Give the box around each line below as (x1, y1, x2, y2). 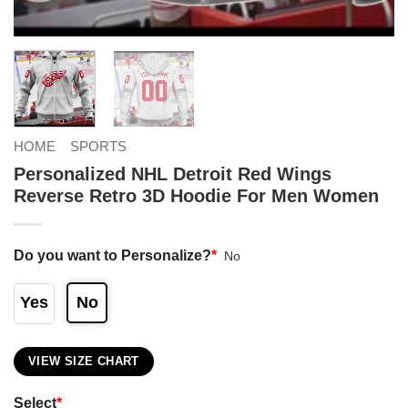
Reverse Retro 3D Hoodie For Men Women (14, 185, 379, 206)
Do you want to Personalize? (14, 246, 211, 263)
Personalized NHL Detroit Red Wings (14, 163, 331, 184)
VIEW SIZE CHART (28, 354, 139, 368)
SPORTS (69, 138, 127, 154)
